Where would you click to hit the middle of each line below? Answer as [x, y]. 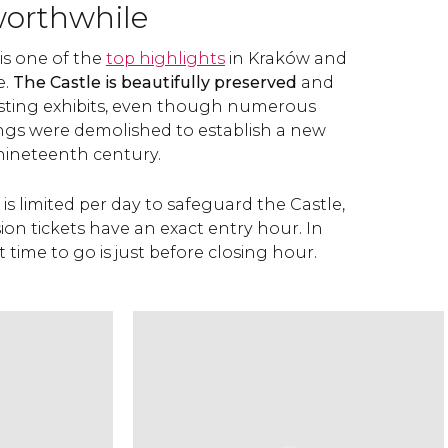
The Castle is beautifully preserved [155, 82]
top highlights [165, 58]
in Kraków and [286, 58]
